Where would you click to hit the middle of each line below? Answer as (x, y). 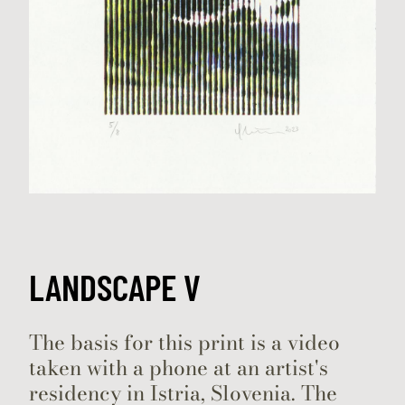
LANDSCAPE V (115, 286)
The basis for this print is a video (184, 342)
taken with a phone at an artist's (179, 367)
